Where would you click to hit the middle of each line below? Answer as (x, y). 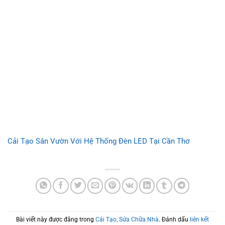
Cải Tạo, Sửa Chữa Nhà (127, 219)
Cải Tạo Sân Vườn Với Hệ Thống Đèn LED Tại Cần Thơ (99, 141)
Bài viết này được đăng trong (56, 219)
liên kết (199, 219)
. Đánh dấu (174, 219)
